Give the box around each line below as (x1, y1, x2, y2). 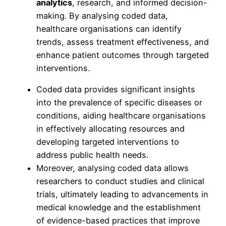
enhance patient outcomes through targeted (36, 50, 209, 61)
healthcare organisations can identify (36, 24, 182, 34)
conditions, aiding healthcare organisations (36, 110, 206, 121)
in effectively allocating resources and (36, 124, 185, 134)
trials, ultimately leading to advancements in (36, 189, 208, 200)
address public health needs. (36, 150, 148, 160)
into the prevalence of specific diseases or (36, 97, 202, 108)
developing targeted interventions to (36, 137, 179, 147)
